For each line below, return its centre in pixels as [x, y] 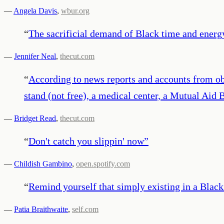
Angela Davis [35, 10]
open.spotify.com [103, 163]
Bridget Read [35, 118]
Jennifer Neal [35, 56]
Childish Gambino [43, 163]
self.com [85, 209]
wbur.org [75, 10]
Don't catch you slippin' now [86, 141]
